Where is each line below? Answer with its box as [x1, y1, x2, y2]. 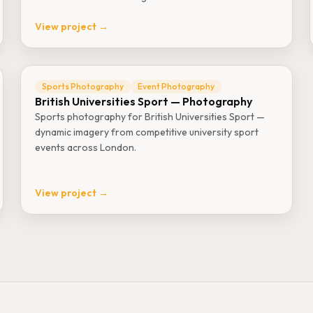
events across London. [35, 141, 137, 154]
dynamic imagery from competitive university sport [35, 126, 259, 138]
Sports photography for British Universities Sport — [35, 110, 265, 123]
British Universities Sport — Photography [35, 94, 253, 108]
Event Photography [138, 81, 215, 92]
